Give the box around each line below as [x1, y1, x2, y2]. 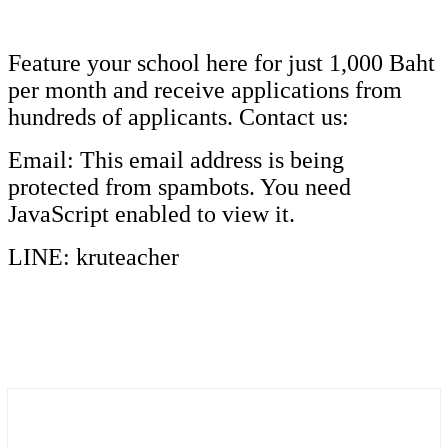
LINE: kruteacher [8, 243, 179, 270]
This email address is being [80, 146, 344, 173]
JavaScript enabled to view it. [8, 200, 295, 227]
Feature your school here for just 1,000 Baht [8, 49, 435, 76]
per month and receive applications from [8, 76, 402, 103]
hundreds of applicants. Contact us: [8, 103, 349, 130]
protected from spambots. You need [8, 173, 351, 200]
